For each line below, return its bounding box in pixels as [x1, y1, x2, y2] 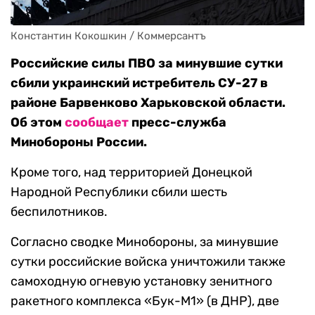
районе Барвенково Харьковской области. [11, 95, 285, 111]
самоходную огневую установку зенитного [11, 274, 272, 290]
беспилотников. [11, 204, 108, 220]
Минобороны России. [11, 134, 147, 150]
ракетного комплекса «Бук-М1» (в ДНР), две [11, 293, 279, 309]
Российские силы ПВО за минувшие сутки [11, 56, 283, 72]
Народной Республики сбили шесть [11, 184, 227, 200]
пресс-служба [129, 115, 226, 131]
